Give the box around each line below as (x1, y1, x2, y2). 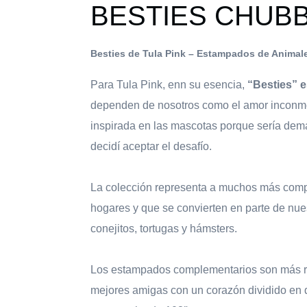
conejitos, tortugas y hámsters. (90, 223, 237, 235)
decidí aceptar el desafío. (90, 140, 212, 153)
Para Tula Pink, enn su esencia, (90, 79, 247, 91)
